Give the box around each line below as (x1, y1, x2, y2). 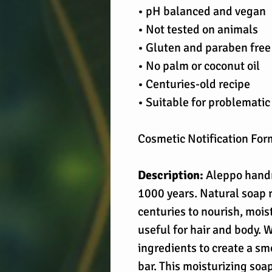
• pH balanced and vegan (138, 4, 266, 19)
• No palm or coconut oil (138, 58, 260, 73)
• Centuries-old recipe (138, 76, 250, 92)
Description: (138, 168, 203, 183)
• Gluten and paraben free (138, 40, 271, 55)
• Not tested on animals (138, 22, 258, 37)
